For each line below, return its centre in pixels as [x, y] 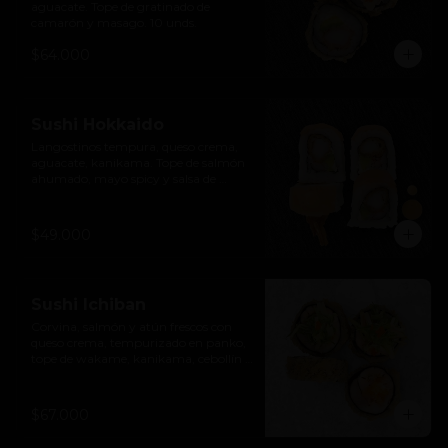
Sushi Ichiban [88, 304]
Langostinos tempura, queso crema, [134, 146]
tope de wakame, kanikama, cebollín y [141, 358]
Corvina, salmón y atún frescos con [131, 326]
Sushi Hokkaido [97, 124]
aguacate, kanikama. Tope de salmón [138, 162]
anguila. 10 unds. [79, 194]
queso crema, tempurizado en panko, [138, 342]
